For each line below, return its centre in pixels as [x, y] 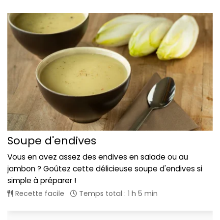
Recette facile [39, 193]
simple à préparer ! [42, 180]
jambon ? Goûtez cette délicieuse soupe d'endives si [105, 168]
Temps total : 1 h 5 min [117, 193]
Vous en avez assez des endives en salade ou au [98, 157]
